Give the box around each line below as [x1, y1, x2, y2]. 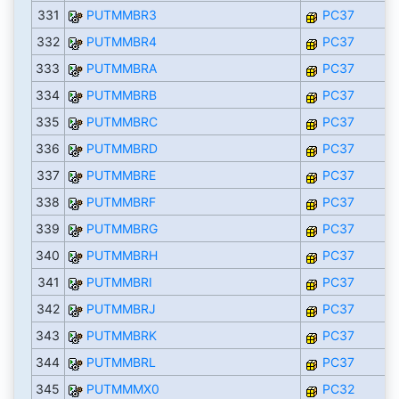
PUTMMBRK [85, 328, 157, 344]
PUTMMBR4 [85, 34, 157, 50]
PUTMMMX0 [85, 381, 159, 397]
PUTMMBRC [85, 114, 158, 130]
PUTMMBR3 [85, 7, 157, 23]
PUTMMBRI [85, 274, 152, 290]
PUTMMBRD [85, 141, 158, 157]
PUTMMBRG [85, 221, 158, 237]
